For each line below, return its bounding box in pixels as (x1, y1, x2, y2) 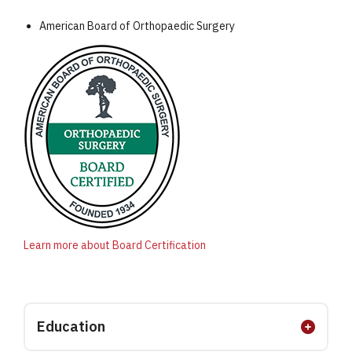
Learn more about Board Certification (24, 238, 206, 252)
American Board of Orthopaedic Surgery (39, 19, 235, 33)
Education (37, 317, 105, 335)
